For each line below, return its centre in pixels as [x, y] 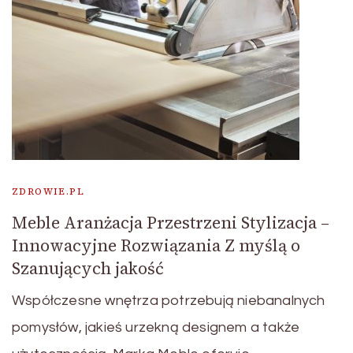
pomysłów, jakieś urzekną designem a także [156, 327]
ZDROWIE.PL [48, 191]
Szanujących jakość [88, 268]
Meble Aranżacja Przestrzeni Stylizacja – [171, 222]
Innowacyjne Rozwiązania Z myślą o [156, 245]
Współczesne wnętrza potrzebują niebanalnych [169, 300]
